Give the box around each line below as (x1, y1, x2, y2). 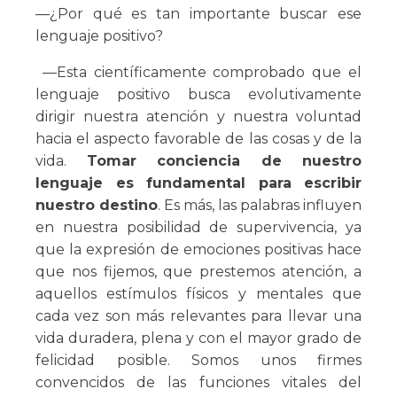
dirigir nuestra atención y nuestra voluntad (35, 108, 362, 126)
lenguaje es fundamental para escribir (35, 175, 362, 192)
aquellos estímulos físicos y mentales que (35, 285, 362, 303)
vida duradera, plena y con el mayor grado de (35, 330, 362, 347)
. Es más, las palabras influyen (158, 197, 362, 214)
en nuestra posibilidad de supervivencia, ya (35, 219, 362, 237)
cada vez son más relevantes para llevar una (35, 307, 362, 325)
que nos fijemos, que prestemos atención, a (35, 263, 362, 281)
